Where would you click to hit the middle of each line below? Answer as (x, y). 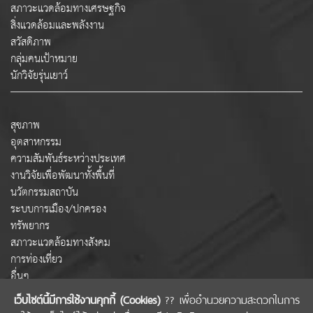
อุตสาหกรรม (36, 143)
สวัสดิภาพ (31, 43)
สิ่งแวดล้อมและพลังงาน (57, 26)
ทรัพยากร (30, 226)
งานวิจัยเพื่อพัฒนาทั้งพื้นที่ (63, 176)
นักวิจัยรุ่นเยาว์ (39, 76)
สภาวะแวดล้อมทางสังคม (60, 243)
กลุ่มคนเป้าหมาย (44, 59)
